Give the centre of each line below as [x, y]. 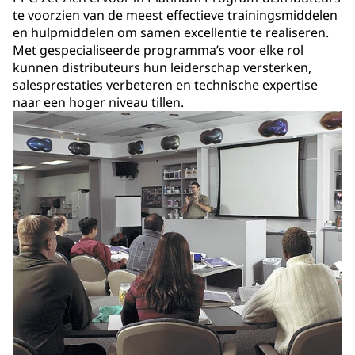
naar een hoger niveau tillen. [98, 102]
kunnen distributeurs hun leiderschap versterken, [162, 67]
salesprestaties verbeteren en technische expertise [165, 84]
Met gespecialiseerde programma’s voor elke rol [158, 50]
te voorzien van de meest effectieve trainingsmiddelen [175, 15]
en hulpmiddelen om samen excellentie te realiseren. [171, 32]
